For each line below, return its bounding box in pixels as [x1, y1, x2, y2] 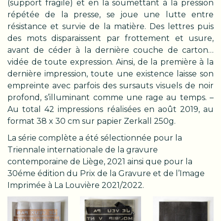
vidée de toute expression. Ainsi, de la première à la [7, 57, 214, 67]
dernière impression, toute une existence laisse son [7, 69, 214, 78]
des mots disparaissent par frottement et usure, [7, 33, 214, 43]
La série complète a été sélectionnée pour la [7, 133, 182, 143]
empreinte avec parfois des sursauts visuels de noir [7, 80, 214, 90]
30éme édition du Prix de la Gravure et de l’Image [7, 168, 205, 178]
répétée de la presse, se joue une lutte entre [7, 9, 214, 19]
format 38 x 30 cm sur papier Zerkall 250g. [7, 116, 176, 126]
